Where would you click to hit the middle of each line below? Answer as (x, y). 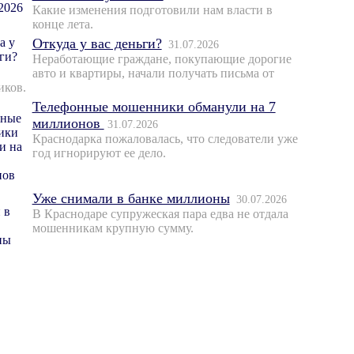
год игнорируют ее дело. (99, 153)
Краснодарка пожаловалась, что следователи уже (165, 139)
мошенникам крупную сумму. (113, 228)
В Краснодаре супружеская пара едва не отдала (160, 214)
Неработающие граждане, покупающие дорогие (162, 59)
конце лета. (62, 24)
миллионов (68, 124)
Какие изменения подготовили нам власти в (152, 10)
